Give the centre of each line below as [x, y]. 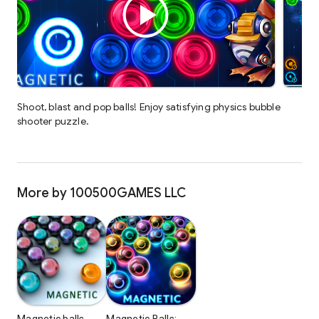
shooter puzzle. [53, 121]
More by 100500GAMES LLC [101, 193]
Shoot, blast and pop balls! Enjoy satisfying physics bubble [149, 107]
